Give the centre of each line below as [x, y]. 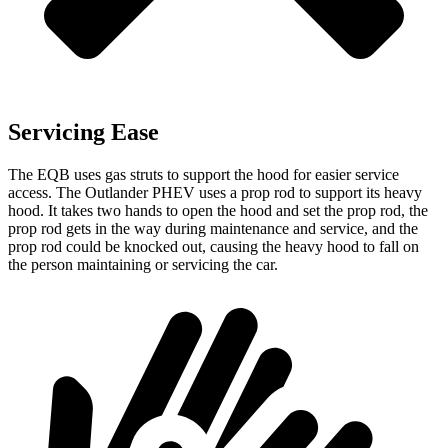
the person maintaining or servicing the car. [143, 264]
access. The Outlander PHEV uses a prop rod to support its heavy [215, 192]
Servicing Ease [83, 132]
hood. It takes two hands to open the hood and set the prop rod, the [218, 210]
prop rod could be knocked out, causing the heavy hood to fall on [213, 246]
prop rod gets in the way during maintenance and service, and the [213, 228]
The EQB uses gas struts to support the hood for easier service [203, 174]
